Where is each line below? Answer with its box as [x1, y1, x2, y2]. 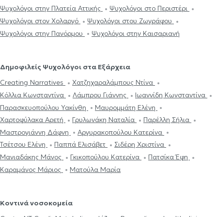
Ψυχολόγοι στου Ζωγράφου [87, 16, 174, 25]
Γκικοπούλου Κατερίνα [70, 153, 141, 162]
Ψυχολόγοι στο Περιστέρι [109, 4, 189, 13]
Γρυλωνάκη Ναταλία [72, 115, 137, 124]
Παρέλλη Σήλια [143, 115, 191, 124]
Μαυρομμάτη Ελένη [95, 103, 157, 112]
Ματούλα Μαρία [70, 165, 121, 174]
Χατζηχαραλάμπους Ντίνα [72, 78, 155, 87]
